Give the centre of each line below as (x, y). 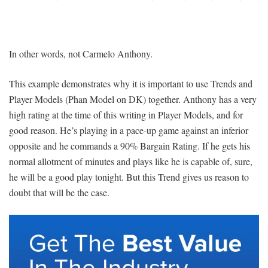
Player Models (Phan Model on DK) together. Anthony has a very (133, 99)
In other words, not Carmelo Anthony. (81, 53)
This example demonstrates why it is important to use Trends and (131, 83)
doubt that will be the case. (59, 192)
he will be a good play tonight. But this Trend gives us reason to (129, 176)
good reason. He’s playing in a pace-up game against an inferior (129, 130)
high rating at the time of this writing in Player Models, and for (126, 114)
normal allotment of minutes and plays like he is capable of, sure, (131, 161)
